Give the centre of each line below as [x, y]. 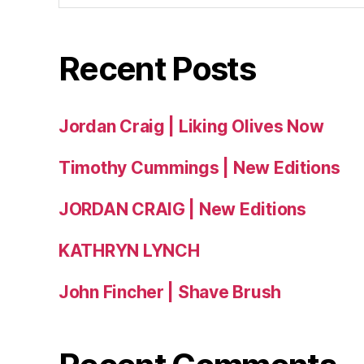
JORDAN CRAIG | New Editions [182, 210]
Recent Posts [157, 69]
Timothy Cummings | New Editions [199, 168]
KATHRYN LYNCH [129, 251]
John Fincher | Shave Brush [170, 292]
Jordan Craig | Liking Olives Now [191, 127]
